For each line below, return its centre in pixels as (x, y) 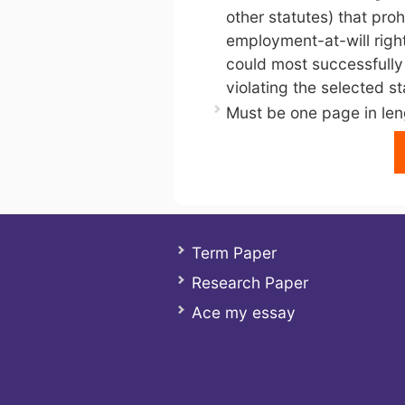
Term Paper (234, 253)
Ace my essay (244, 312)
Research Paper (250, 283)
